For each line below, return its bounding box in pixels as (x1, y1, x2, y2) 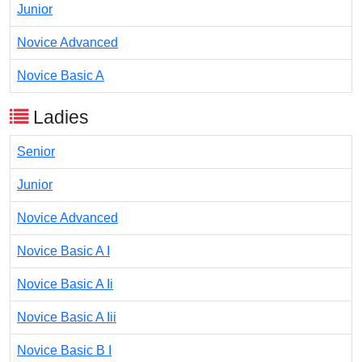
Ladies (28, 107, 89, 128)
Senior (17, 145, 55, 158)
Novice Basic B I (17, 343, 112, 357)
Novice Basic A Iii (17, 310, 116, 324)
